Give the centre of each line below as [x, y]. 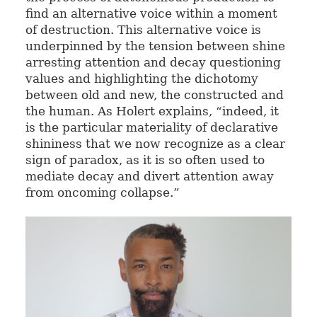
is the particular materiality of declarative [151, 127]
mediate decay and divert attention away [149, 176]
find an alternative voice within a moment [151, 13]
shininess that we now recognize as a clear [155, 143]
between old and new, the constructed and [154, 94]
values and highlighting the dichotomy [142, 78]
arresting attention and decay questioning [153, 62]
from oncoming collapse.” [102, 192]
